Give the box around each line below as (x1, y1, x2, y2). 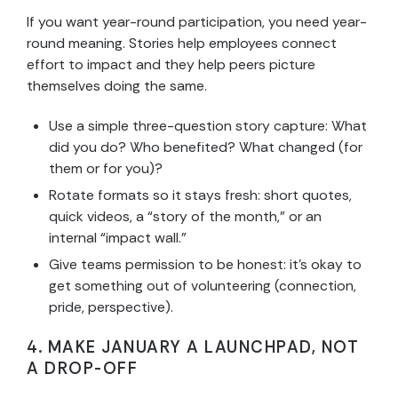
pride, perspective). (49, 298, 173, 317)
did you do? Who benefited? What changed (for (49, 138, 362, 157)
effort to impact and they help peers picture (27, 55, 315, 75)
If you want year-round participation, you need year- (27, 12, 367, 32)
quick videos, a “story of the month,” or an (49, 207, 322, 227)
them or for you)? (49, 159, 163, 179)
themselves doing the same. (27, 76, 207, 96)
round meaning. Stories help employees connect (27, 34, 337, 53)
